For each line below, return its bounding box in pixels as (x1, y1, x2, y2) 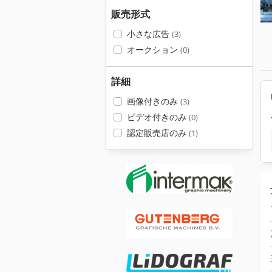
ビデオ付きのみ (126, 111, 189, 123)
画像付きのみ (126, 95, 180, 107)
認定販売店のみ (126, 127, 189, 138)
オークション (126, 44, 180, 55)
